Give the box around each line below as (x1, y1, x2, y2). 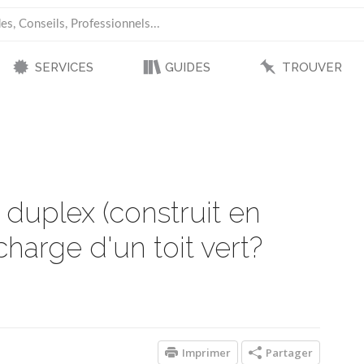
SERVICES (34, 60, 93, 75)
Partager (266, 345, 313, 361)
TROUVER (281, 60, 342, 75)
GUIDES (164, 60, 210, 75)
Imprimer (182, 345, 231, 361)
